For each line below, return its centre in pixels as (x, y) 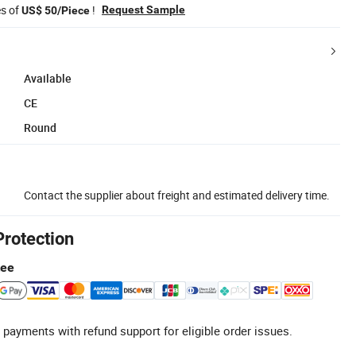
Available (48, 78)
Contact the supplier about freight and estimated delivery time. (177, 195)
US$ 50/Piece (56, 10)
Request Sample (143, 9)
